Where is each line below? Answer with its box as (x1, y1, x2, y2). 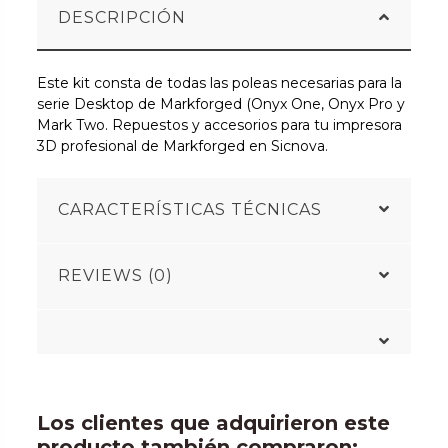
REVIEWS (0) (58, 266, 174, 286)
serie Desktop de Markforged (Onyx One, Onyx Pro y (37, 95, 406, 114)
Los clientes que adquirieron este (37, 411, 391, 436)
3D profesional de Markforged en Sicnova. (37, 137, 329, 156)
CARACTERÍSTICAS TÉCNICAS (58, 200, 323, 220)
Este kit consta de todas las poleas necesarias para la (37, 74, 403, 93)
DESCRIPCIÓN (58, 8, 187, 28)
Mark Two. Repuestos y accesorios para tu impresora (37, 116, 403, 135)
